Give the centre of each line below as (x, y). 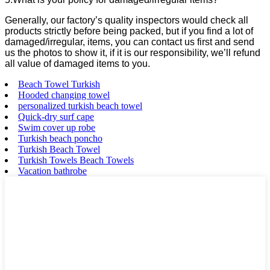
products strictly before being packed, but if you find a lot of (129, 31)
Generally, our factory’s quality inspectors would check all (127, 20)
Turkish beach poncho (60, 138)
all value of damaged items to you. (77, 63)
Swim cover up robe (57, 127)
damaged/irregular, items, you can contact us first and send (130, 42)
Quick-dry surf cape (56, 116)
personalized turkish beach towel (80, 105)
